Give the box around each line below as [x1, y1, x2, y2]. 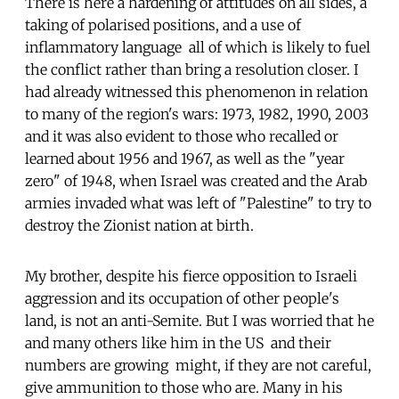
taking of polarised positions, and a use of [25, 15, 301, 34]
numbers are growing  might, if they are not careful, [25, 355, 371, 374]
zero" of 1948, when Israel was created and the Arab [25, 171, 367, 190]
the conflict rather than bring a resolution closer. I [25, 60, 359, 78]
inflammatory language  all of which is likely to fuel [25, 37, 370, 56]
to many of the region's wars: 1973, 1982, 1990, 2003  [25, 104, 372, 123]
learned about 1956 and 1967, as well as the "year [25, 149, 345, 167]
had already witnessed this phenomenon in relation [25, 82, 368, 101]
